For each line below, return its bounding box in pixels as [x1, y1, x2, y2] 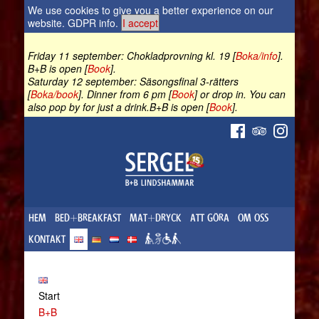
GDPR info [67, 16, 115, 30]
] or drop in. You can [194, 87, 286, 101]
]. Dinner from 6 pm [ [78, 87, 172, 101]
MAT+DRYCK [129, 212, 182, 224]
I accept [122, 16, 158, 30]
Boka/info [235, 48, 278, 63]
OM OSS [237, 212, 268, 224]
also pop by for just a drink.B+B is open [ [27, 100, 209, 114]
